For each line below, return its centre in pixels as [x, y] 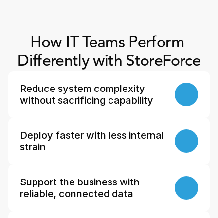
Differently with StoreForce [109, 62]
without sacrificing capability [87, 100]
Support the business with [80, 182]
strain [33, 147]
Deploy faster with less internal [92, 135]
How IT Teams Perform [107, 43]
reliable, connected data [77, 194]
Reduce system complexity [83, 89]
